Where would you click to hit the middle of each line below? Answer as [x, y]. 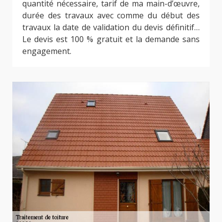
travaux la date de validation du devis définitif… [111, 28]
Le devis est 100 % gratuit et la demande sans [111, 39]
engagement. [47, 51]
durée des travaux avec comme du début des [111, 16]
